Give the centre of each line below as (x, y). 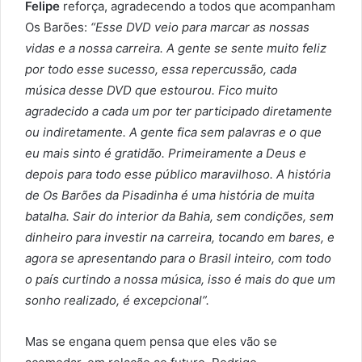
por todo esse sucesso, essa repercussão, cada (161, 69)
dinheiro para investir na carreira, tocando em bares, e (180, 238)
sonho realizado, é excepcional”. (117, 301)
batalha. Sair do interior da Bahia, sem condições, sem (179, 217)
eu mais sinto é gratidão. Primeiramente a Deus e (166, 154)
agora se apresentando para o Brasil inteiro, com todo (178, 259)
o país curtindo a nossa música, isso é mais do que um (180, 280)
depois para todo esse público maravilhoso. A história (178, 175)
